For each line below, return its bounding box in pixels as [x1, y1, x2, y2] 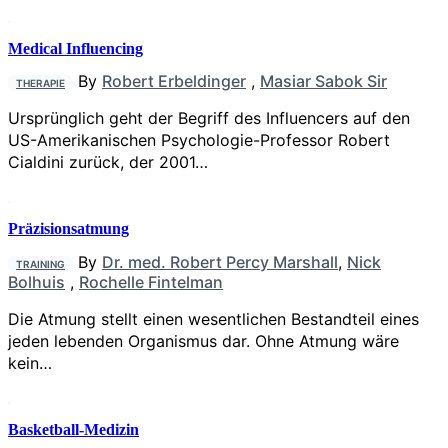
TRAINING [16, 257, 65, 270]
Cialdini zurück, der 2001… [8, 152, 208, 173]
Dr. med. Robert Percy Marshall [102, 251, 338, 272]
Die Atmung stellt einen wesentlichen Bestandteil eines [8, 308, 419, 329]
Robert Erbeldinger [102, 71, 246, 92]
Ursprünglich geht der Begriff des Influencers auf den [8, 108, 410, 129]
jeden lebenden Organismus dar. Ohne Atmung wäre [8, 330, 399, 351]
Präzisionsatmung [8, 220, 129, 238]
